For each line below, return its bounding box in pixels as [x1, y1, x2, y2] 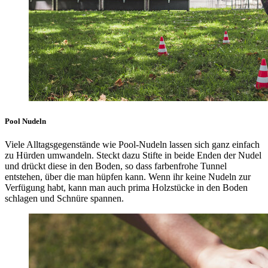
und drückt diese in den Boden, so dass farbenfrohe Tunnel [5, 161, 227, 172]
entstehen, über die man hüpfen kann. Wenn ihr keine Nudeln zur [5, 172, 251, 182]
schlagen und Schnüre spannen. [5, 193, 124, 204]
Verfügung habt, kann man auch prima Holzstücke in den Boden [5, 182, 248, 193]
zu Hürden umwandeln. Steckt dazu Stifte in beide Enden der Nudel [5, 150, 261, 161]
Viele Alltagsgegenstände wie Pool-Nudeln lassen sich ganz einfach [5, 139, 260, 150]
